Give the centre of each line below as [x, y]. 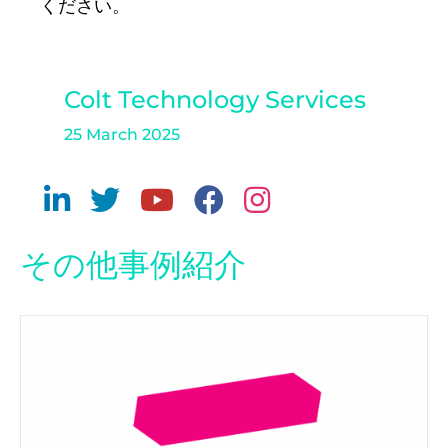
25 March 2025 [122, 135]
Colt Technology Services [215, 100]
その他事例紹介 [133, 265]
